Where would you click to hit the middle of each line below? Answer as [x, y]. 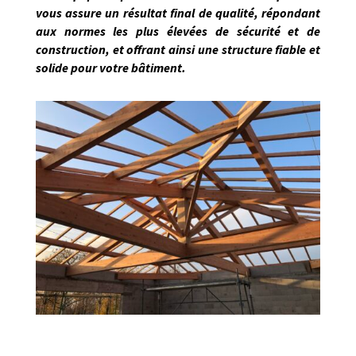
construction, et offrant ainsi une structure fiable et [178, 50]
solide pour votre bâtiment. [110, 68]
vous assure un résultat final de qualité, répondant [178, 13]
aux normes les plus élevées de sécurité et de [178, 31]
